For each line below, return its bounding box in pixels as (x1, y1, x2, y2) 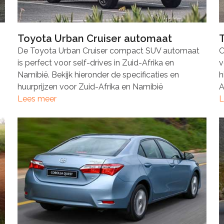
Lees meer (17, 93, 56, 103)
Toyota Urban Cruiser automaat (17, 32, 172, 44)
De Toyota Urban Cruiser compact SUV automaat (17, 45, 199, 55)
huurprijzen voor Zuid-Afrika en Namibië (17, 81, 163, 91)
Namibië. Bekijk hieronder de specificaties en (17, 69, 179, 79)
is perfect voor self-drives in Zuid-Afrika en (17, 57, 174, 67)
